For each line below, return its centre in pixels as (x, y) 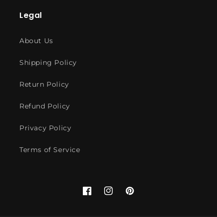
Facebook (100, 196)
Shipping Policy (48, 62)
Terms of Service (50, 149)
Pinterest (142, 196)
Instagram (123, 196)
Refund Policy (45, 106)
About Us (36, 40)
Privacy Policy (46, 128)
